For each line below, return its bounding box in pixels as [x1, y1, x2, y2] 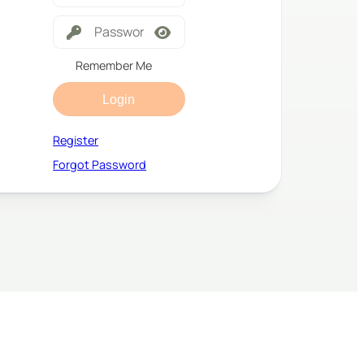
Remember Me [76, 57, 153, 73]
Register [53, 132, 99, 148]
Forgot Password [53, 156, 147, 172]
